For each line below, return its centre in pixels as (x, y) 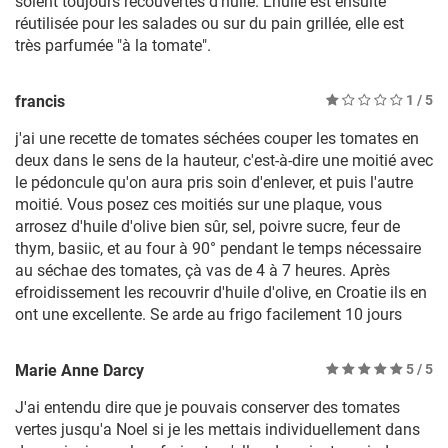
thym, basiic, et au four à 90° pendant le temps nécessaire (218, 249)
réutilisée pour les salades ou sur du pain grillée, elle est (209, 24)
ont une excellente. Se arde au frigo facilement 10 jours (208, 315)
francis (40, 102)
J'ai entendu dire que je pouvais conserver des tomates (207, 408)
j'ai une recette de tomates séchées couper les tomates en (217, 139)
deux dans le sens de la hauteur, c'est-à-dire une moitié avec (224, 161)
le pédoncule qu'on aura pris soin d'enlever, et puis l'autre (214, 183)
